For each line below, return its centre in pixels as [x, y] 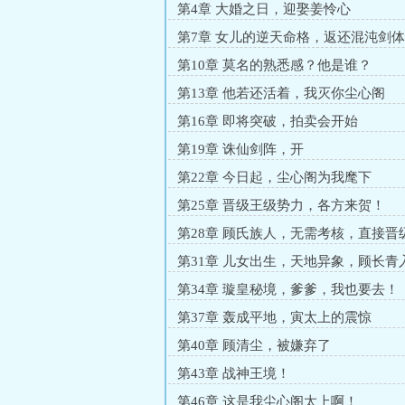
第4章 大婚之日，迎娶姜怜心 [264, 9]
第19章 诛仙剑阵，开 [240, 149]
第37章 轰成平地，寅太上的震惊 [274, 317]
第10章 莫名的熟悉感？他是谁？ [274, 65]
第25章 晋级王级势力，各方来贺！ [281, 205]
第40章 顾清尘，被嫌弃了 [254, 345]
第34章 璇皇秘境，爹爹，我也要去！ [288, 289]
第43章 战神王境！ [234, 373]
